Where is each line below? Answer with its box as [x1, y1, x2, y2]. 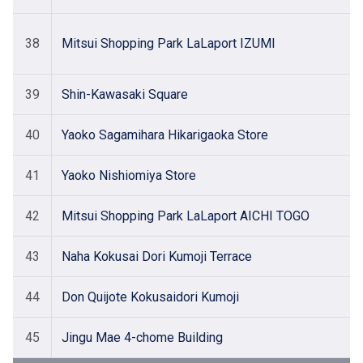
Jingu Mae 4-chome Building [62, 330, 223, 345]
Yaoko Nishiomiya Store [62, 168, 196, 183]
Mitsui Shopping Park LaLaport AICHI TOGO [62, 208, 310, 224]
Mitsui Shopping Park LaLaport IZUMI [62, 36, 275, 51]
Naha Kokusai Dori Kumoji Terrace [62, 249, 252, 264]
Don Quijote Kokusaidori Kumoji [62, 289, 239, 305]
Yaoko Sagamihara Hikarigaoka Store [62, 127, 268, 143]
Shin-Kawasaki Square [62, 87, 188, 102]
